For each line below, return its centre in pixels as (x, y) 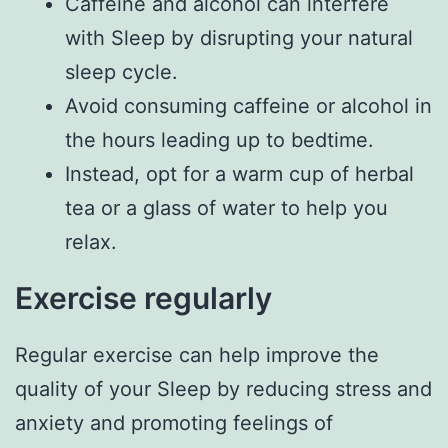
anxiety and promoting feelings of (174, 423)
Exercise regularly (143, 298)
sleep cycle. (121, 72)
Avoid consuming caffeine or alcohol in (248, 106)
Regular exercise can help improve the (197, 355)
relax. (91, 242)
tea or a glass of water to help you (226, 208)
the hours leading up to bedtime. (219, 140)
